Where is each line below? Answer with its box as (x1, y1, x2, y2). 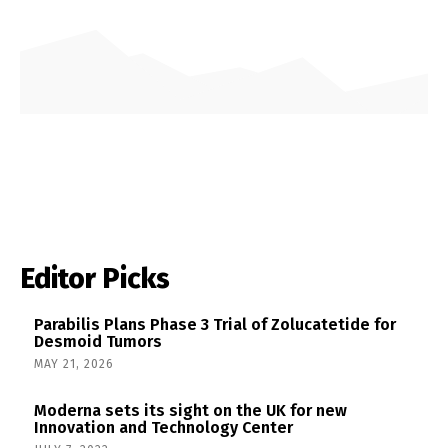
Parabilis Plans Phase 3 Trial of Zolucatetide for (34, 314, 396, 334)
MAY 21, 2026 (34, 356, 114, 371)
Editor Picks (20, 261, 170, 295)
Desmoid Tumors (34, 331, 162, 351)
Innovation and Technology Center (34, 418, 293, 438)
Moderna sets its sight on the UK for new (34, 401, 347, 421)
